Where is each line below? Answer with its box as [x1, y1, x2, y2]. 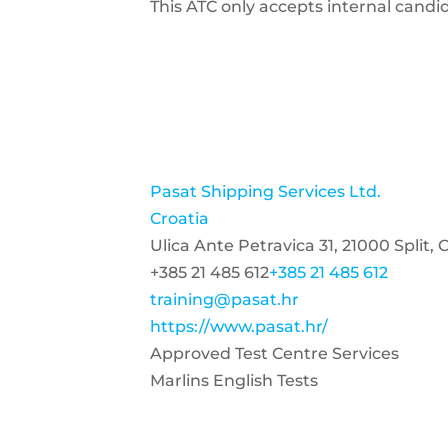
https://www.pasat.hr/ [150, 317, 328, 336]
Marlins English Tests [150, 371, 318, 390]
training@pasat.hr [150, 290, 299, 309]
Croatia [150, 209, 209, 228]
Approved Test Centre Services [150, 344, 399, 363]
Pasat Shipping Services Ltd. [150, 182, 381, 201]
